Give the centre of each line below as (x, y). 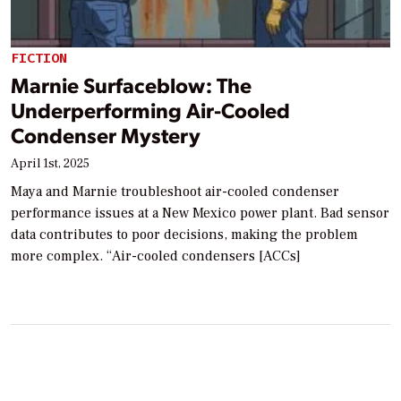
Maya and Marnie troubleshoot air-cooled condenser (175, 191)
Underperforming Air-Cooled (150, 109)
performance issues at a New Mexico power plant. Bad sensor (200, 213)
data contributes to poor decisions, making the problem (184, 234)
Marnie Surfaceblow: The (131, 84)
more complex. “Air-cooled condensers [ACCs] (156, 256)
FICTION (39, 59)
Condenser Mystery (106, 134)
